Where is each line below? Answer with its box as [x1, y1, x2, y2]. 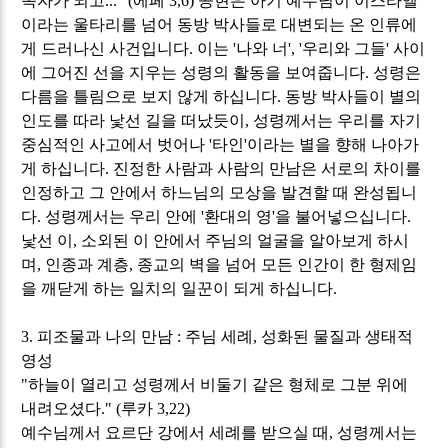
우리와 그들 [302, 39, 387, 57]
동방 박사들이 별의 [285, 87, 422, 105]
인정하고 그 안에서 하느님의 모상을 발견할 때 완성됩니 [21, 183, 418, 201]
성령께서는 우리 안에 [45, 207, 202, 225]
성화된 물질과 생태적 [261, 327, 414, 345]
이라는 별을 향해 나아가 [247, 135, 420, 153]
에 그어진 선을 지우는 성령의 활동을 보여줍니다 [21, 63, 366, 81]
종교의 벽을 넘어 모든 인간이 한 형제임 [137, 255, 418, 273]
